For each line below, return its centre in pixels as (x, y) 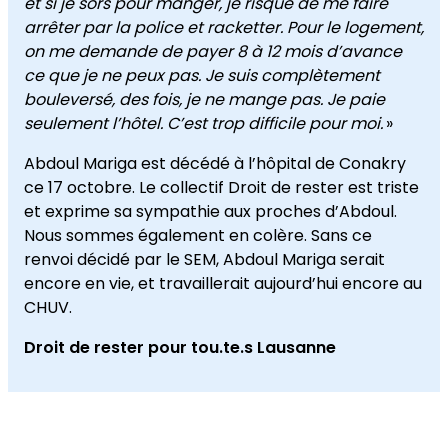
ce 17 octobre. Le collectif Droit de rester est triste (221, 187)
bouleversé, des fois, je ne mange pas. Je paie (204, 99)
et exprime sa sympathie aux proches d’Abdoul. (210, 211)
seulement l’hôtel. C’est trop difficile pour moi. (203, 123)
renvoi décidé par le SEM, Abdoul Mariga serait (204, 259)
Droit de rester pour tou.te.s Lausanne (180, 347)
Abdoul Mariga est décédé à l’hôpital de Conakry (215, 163)
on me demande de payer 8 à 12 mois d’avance (213, 51)
